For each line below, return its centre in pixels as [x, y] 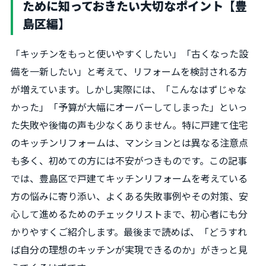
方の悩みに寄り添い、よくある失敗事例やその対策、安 [129, 196]
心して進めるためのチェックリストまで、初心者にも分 [129, 214]
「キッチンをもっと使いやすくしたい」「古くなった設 [129, 53]
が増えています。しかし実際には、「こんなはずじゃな [129, 89]
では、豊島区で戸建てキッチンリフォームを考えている [129, 178]
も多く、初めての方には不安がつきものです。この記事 [129, 160]
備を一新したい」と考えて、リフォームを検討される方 [129, 71]
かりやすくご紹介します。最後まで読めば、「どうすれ [129, 232]
